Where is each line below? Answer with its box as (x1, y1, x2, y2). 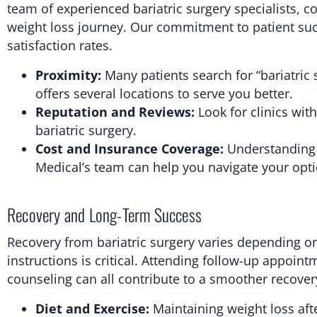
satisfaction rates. (7, 36, 113, 54)
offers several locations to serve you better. (35, 84, 293, 102)
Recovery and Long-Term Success (7, 201, 202, 227)
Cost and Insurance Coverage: (35, 139, 224, 157)
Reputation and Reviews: (35, 103, 195, 120)
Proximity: (35, 66, 101, 83)
